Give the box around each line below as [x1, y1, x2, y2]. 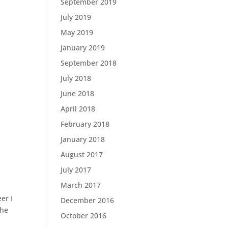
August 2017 [61, 150, 103, 159]
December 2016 [61, 195, 115, 205]
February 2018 [61, 119, 110, 129]
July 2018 [61, 73, 92, 83]
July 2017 [61, 165, 92, 175]
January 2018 [61, 134, 105, 144]
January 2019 [61, 43, 105, 52]
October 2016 [61, 211, 107, 220]
